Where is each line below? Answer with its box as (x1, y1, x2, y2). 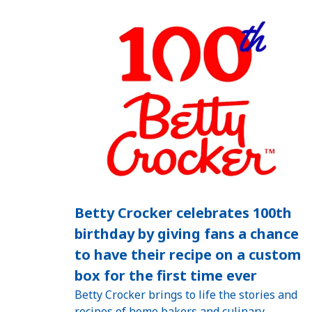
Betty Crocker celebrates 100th (75, 203, 292, 222)
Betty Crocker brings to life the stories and (75, 286, 297, 302)
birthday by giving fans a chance (75, 224, 299, 243)
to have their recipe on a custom (75, 244, 301, 264)
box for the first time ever (75, 265, 257, 285)
